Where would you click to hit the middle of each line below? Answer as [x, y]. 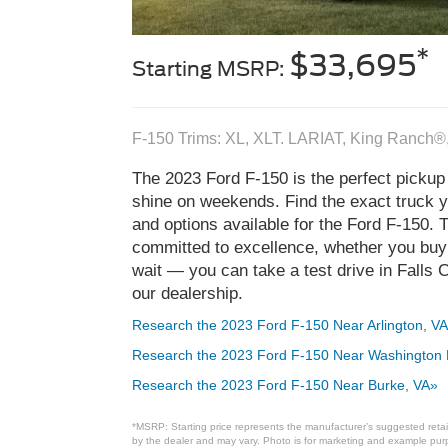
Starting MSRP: [210, 69]
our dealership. [187, 293]
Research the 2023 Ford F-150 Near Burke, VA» [285, 384]
